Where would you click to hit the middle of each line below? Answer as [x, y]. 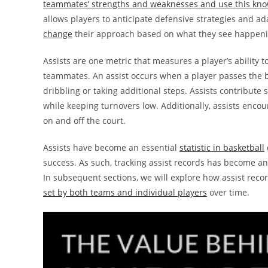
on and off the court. [84, 121]
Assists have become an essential [111, 147]
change [58, 34]
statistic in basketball [222, 147]
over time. [228, 192]
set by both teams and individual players [125, 192]
